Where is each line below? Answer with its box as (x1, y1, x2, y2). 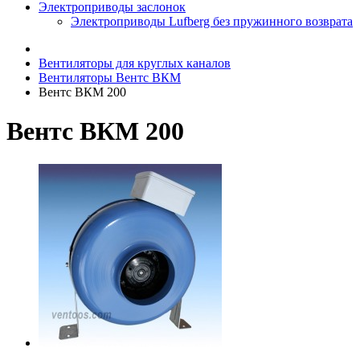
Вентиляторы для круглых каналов (39, 56, 231, 70)
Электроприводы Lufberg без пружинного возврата (71, 14, 353, 28)
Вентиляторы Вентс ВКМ (39, 71, 181, 84)
